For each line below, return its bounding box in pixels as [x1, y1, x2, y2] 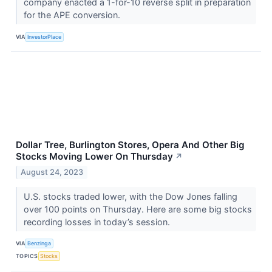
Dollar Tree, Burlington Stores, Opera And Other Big [16, 139, 245, 151]
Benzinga [27, 240, 52, 247]
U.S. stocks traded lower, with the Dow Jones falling [23, 191, 237, 202]
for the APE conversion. [23, 10, 123, 21]
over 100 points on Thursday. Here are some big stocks [23, 203, 252, 214]
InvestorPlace [27, 33, 62, 40]
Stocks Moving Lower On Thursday [16, 151, 173, 163]
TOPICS [16, 253, 38, 260]
